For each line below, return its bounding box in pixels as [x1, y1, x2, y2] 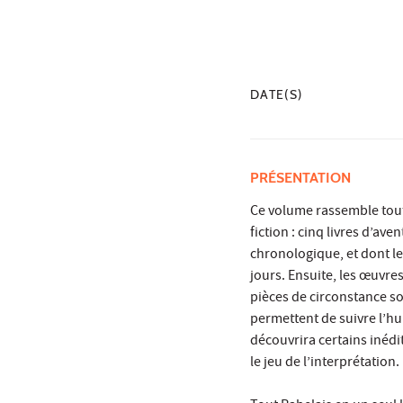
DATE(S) [250, 87, 303, 103]
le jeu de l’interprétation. [250, 353, 399, 375]
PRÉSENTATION [250, 169, 354, 187]
